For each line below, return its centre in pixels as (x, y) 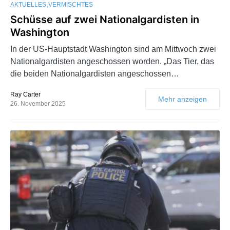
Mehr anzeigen (183, 99)
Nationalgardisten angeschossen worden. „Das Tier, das (112, 61)
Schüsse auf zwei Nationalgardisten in (105, 19)
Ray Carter (25, 94)
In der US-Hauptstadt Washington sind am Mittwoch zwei (113, 49)
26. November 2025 (38, 103)
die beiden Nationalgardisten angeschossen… (95, 73)
